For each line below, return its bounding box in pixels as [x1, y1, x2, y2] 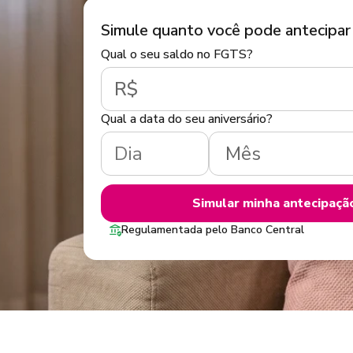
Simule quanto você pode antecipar [101, 20, 351, 41]
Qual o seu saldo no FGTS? [101, 46, 253, 63]
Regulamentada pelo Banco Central [121, 222, 304, 237]
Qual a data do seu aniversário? [101, 110, 273, 128]
